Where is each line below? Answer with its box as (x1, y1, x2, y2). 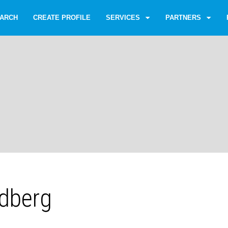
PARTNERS (165, 14, 201, 21)
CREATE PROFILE (33, 14, 91, 21)
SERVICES (106, 14, 140, 21)
